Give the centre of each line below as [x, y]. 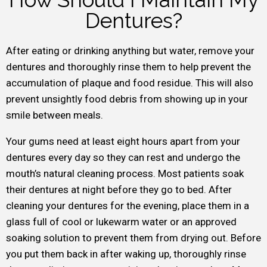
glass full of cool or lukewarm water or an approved [121, 222]
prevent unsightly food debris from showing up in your [127, 99]
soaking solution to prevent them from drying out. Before [133, 238]
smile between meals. [55, 115]
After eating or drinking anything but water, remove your [130, 51]
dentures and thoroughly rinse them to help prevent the [128, 67]
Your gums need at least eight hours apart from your [123, 141]
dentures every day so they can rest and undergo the [123, 157]
